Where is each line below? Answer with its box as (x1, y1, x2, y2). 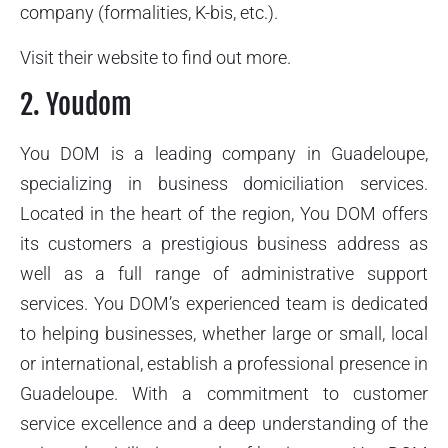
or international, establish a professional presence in (20, 353, 428, 375)
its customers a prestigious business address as (20, 233, 428, 255)
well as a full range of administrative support (20, 263, 428, 285)
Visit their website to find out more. (20, 46, 291, 68)
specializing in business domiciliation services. (20, 173, 428, 195)
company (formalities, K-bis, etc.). (20, 2, 278, 24)
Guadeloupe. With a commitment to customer (20, 383, 428, 405)
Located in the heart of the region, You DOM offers (20, 203, 428, 225)
